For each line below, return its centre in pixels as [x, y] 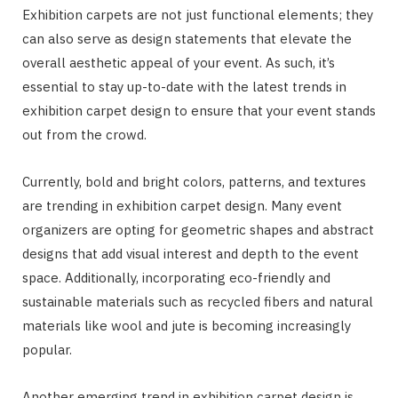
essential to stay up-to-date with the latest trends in [184, 86]
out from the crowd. [84, 134]
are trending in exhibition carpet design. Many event [182, 205]
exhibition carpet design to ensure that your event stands [199, 110]
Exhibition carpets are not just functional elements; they [198, 14]
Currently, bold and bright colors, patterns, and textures [194, 181]
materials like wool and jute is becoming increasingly [187, 325]
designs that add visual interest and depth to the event [191, 253]
